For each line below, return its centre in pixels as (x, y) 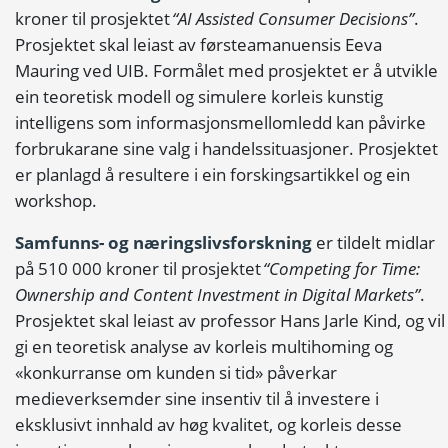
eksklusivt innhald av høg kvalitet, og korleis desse (208, 424)
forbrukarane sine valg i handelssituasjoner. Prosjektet (226, 148)
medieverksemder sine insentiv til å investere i (197, 398)
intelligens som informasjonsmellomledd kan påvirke (220, 122)
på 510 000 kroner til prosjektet (139, 268)
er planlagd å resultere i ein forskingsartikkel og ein (212, 174)
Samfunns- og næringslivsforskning (163, 242)
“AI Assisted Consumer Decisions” (293, 18)
